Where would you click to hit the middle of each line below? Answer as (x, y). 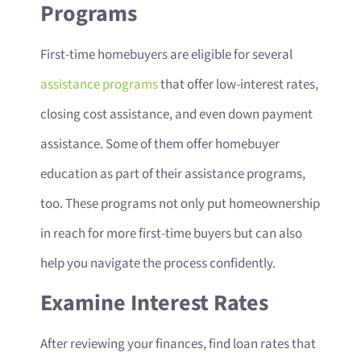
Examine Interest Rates (154, 304)
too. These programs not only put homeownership (180, 203)
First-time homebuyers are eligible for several (166, 54)
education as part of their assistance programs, (173, 174)
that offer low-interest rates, (238, 84)
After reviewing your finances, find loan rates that (178, 344)
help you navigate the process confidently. (158, 263)
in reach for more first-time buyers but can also (171, 233)
